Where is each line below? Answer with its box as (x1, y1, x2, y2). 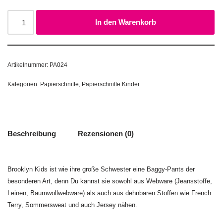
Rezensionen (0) (78, 129, 134, 138)
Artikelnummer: (7, 61, 50, 68)
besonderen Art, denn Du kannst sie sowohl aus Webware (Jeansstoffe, (7, 177, 212, 185)
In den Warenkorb (95, 18, 156, 26)
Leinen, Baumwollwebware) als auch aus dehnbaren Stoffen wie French (7, 189, 211, 197)
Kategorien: (7, 81, 40, 88)
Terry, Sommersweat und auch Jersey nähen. (7, 201, 137, 209)
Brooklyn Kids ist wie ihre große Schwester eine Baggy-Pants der (7, 166, 195, 173)
